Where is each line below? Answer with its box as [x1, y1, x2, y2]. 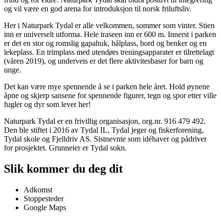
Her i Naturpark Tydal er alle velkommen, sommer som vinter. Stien [4, 21, 215, 30]
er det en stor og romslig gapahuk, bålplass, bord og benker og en [4, 39, 207, 48]
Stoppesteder [24, 194, 64, 203]
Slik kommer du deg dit [4, 162, 123, 175]
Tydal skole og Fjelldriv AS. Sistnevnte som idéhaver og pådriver [4, 135, 207, 144]
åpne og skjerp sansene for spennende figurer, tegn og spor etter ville [4, 91, 217, 100]
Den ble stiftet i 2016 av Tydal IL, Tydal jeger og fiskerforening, [4, 126, 204, 135]
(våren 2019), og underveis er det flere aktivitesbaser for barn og [4, 57, 203, 66]
